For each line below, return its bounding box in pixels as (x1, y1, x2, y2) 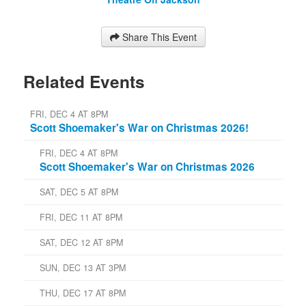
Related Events (23, 68, 145, 94)
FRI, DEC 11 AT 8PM (40, 210, 122, 223)
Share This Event (122, 29, 197, 44)
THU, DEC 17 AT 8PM (40, 286, 126, 299)
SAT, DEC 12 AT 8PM (40, 236, 123, 249)
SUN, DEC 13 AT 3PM (40, 261, 126, 274)
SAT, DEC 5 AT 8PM (40, 185, 118, 198)
